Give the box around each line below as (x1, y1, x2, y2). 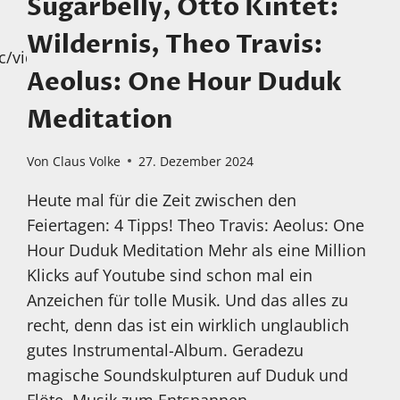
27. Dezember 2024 (137, 152, 254, 170)
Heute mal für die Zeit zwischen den (27, 188, 297, 211)
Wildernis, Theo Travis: (27, 27, 324, 62)
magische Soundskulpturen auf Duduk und (27, 363, 349, 386)
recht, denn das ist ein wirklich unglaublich (27, 313, 350, 336)
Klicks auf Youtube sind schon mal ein (27, 263, 313, 286)
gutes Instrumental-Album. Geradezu (27, 338, 304, 361)
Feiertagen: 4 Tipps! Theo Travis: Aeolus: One (27, 213, 365, 236)
